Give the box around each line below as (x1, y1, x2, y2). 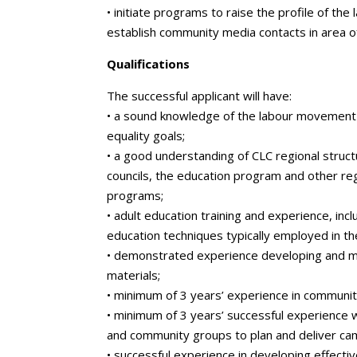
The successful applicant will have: (107, 88, 292, 104)
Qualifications (107, 56, 190, 72)
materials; (107, 267, 161, 283)
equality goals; (107, 127, 186, 143)
